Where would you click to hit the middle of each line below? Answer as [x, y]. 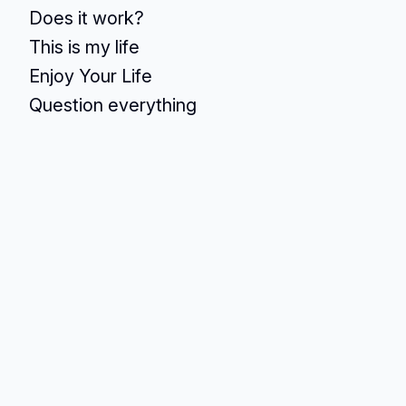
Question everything [113, 105]
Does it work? [87, 18]
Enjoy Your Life [91, 76]
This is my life [84, 47]
